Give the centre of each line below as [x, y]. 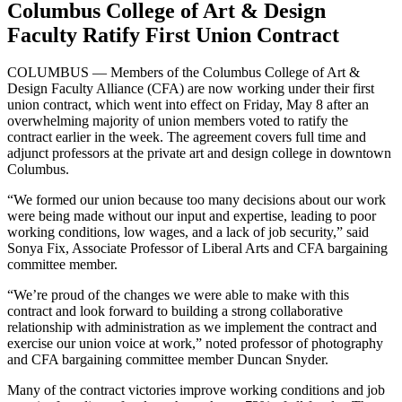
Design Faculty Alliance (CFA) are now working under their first [191, 89]
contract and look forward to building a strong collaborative [175, 311]
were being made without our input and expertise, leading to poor [192, 216]
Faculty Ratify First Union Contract [173, 35]
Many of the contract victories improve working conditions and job [196, 390]
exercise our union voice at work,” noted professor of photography [195, 344]
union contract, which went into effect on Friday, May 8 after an [188, 105]
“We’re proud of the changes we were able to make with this [178, 295]
